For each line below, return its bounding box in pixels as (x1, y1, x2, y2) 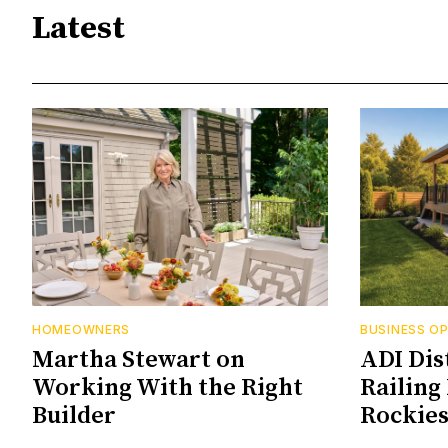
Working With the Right (32, 372, 303, 403)
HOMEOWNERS (32, 321, 130, 337)
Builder (32, 400, 116, 431)
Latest (32, 8, 125, 49)
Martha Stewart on (32, 344, 245, 375)
